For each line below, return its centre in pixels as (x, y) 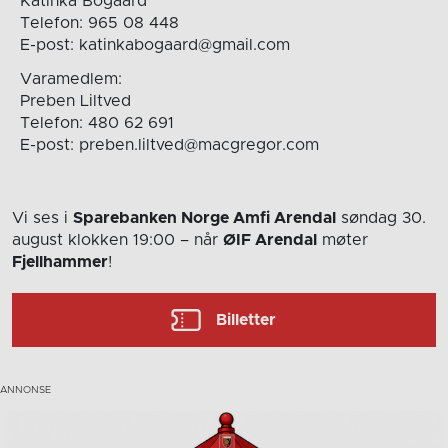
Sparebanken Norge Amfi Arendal (204, 218)
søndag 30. (381, 218)
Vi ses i (42, 218)
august (40, 240)
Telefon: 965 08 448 (99, 22)
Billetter (246, 320)
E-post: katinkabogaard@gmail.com (154, 44)
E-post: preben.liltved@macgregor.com (169, 144)
